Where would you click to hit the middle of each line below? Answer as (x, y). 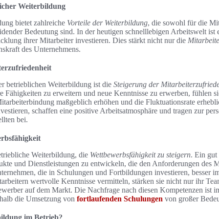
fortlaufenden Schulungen (120, 199)
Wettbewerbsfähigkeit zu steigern (140, 155)
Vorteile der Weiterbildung (107, 23)
